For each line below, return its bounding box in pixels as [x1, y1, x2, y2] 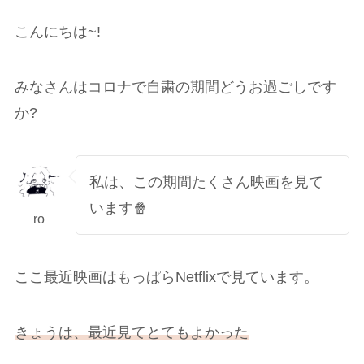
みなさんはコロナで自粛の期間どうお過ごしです [14, 79, 336, 96]
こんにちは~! [14, 24, 101, 41]
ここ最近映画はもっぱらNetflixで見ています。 [14, 268, 318, 285]
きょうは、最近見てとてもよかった [14, 323, 249, 340]
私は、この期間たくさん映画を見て [89, 174, 324, 191]
